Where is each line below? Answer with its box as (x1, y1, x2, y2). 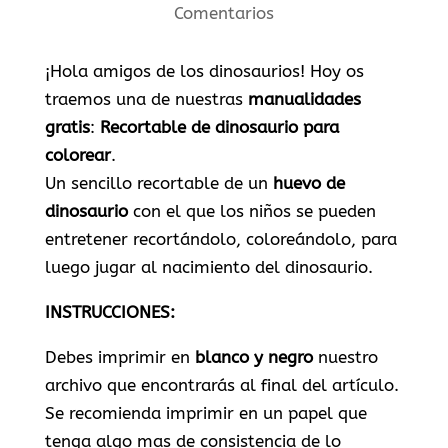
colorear (44, 145, 111, 165)
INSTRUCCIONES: (44, 302, 175, 322)
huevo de (272, 173, 345, 193)
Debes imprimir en (44, 347, 195, 367)
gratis (44, 117, 90, 137)
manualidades (247, 89, 361, 109)
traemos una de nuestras (44, 89, 248, 109)
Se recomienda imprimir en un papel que (44, 403, 367, 423)
